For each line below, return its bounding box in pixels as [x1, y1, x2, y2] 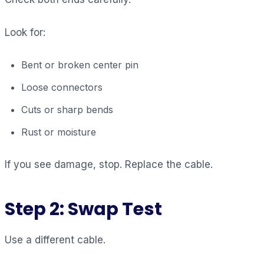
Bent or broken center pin [21, 58, 138, 71]
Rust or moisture [21, 126, 96, 138]
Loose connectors [21, 81, 103, 93]
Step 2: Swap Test [5, 196, 162, 222]
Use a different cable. [5, 233, 105, 246]
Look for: [5, 26, 45, 38]
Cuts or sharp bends [21, 103, 113, 115]
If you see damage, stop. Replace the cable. [5, 158, 213, 170]
